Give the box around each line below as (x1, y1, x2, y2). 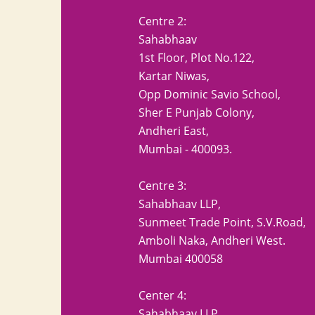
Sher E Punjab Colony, (139, 105, 255, 120)
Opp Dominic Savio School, (139, 86, 281, 102)
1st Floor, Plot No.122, (139, 50, 255, 65)
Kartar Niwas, (139, 68, 210, 84)
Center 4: (139, 288, 186, 303)
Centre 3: (139, 178, 186, 193)
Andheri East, (139, 123, 209, 139)
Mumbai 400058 (139, 251, 223, 266)
